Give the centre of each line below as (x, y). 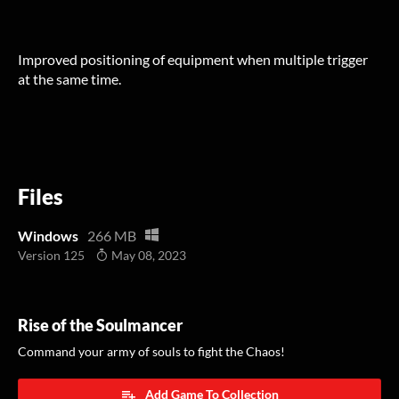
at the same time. (69, 79)
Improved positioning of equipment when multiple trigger (193, 60)
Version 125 (51, 256)
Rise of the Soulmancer (100, 326)
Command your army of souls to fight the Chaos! (151, 352)
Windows (48, 236)
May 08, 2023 (147, 256)
